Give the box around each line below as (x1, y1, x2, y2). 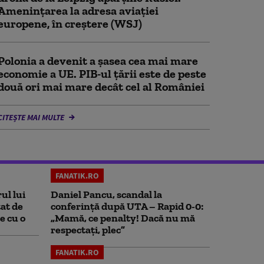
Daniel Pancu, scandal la (51, 187, 162, 201)
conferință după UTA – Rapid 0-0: (51, 199, 203, 213)
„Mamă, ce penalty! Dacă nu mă (51, 211, 195, 225)
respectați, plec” (51, 223, 125, 236)
